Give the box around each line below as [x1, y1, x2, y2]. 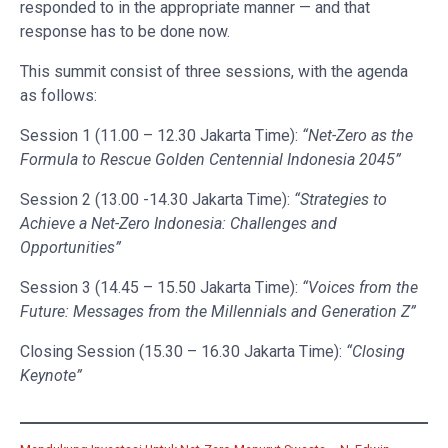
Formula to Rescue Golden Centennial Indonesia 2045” [20, 149, 401, 169]
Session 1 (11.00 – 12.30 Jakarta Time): [20, 125, 302, 145]
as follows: [20, 85, 97, 105]
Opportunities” [20, 237, 121, 257]
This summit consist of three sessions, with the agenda [20, 61, 408, 81]
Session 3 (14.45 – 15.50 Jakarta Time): [20, 277, 302, 297]
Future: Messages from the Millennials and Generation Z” [20, 301, 416, 321]
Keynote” [20, 365, 82, 385]
